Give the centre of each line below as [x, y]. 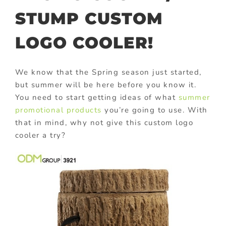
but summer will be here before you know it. [106, 84]
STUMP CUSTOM [89, 19]
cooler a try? [40, 135]
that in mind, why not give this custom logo [104, 122]
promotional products [58, 110]
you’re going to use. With [155, 110]
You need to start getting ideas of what [97, 97]
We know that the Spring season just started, [108, 72]
